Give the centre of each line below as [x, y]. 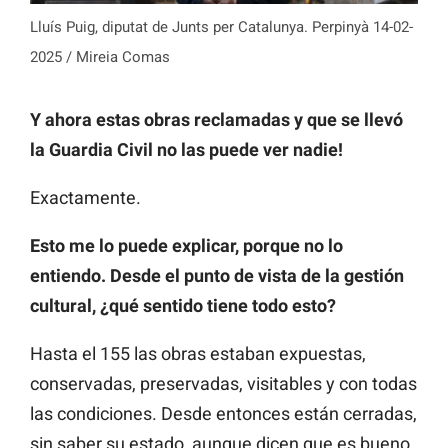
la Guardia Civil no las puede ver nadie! [186, 149]
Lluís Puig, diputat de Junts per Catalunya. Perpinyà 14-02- [221, 26]
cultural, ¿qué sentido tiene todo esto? [183, 305]
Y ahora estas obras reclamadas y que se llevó [216, 119]
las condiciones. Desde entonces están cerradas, [223, 413]
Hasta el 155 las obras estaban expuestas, [198, 353]
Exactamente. [85, 197]
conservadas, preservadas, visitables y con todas [223, 383]
